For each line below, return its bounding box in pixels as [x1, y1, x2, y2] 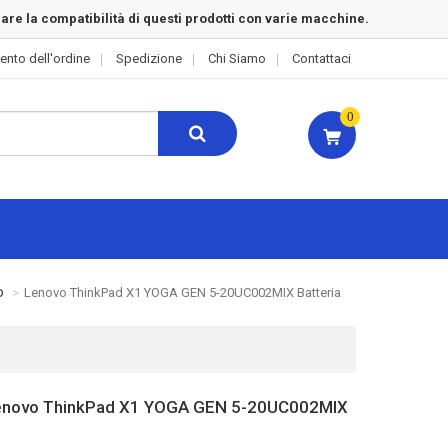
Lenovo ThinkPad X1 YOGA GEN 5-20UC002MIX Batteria [24, 285, 341, 300]
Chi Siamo [208, 51, 266, 66]
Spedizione [116, 51, 182, 66]
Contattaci [292, 51, 351, 66]
